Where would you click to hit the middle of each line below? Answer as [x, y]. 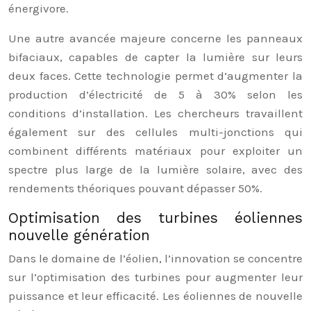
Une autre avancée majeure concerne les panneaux [155, 38]
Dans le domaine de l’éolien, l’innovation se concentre [155, 258]
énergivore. [39, 8]
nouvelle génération [79, 235]
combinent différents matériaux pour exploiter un [155, 151]
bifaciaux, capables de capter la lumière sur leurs [155, 57]
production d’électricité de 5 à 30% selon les [155, 94]
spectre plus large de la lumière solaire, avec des [155, 169]
